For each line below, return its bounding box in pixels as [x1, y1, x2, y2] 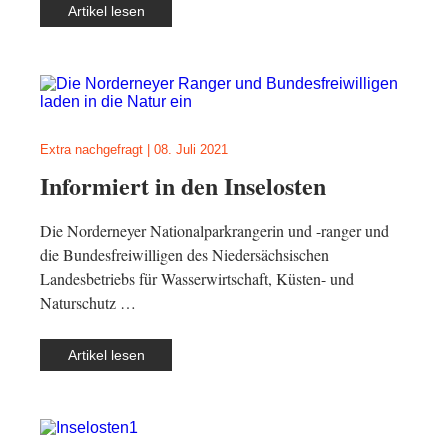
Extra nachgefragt [40, 142, 143, 157]
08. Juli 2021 [154, 142, 228, 157]
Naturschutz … [40, 292, 136, 313]
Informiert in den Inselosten [40, 168, 326, 203]
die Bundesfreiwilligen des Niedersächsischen [40, 244, 329, 265]
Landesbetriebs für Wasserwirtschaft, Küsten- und [40, 268, 354, 289]
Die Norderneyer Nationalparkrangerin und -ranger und [40, 220, 389, 241]
